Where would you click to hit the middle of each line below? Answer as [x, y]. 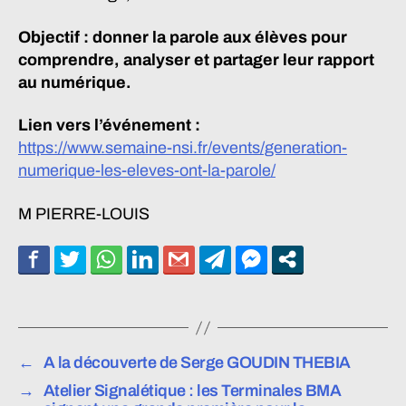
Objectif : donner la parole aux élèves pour [183, 37]
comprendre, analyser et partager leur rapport [196, 59]
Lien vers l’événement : [109, 125]
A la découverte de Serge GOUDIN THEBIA [198, 362]
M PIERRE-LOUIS [84, 213]
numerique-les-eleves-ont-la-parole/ [147, 170]
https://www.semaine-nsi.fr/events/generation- [183, 148]
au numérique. [75, 82]
